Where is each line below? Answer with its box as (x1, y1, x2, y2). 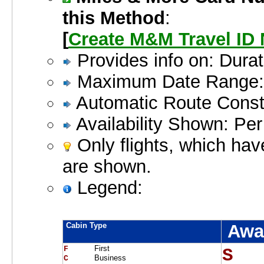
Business (92, 253, 126, 263)
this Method (62, 8, 165, 29)
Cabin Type (64, 221, 109, 230)
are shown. (62, 156, 151, 177)
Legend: (72, 177, 143, 199)
